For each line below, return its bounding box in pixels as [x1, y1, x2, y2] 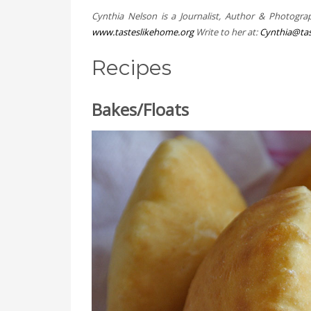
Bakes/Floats [92, 98, 189, 121]
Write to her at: [194, 26, 260, 38]
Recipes [92, 55, 171, 81]
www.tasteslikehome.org [92, 26, 194, 38]
